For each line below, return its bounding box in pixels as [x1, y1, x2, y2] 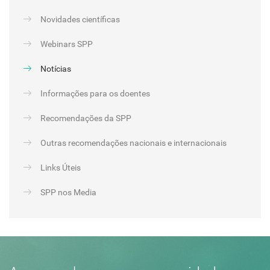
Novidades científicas [40, 14, 120, 24]
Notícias [40, 63, 71, 74]
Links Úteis [40, 162, 81, 172]
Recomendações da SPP [40, 113, 131, 123]
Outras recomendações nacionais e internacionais [40, 137, 227, 148]
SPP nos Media [40, 187, 96, 197]
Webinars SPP [40, 39, 93, 49]
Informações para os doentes [40, 88, 150, 98]
